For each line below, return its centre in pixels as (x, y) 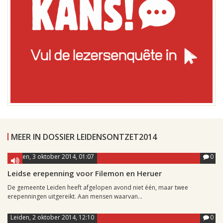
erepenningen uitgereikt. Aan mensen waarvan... (75, 197)
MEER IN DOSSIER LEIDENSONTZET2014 (84, 137)
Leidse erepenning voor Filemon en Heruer (85, 173)
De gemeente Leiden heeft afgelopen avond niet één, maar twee (98, 188)
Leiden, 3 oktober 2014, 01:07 (52, 157)
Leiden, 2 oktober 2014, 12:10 (52, 218)
